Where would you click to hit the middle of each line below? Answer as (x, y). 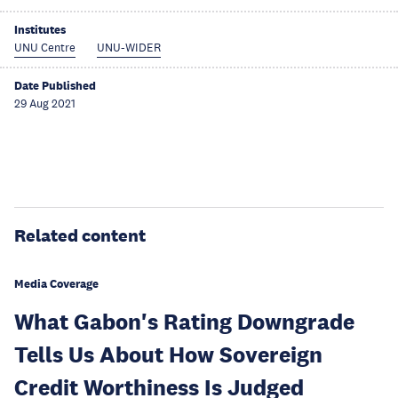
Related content (80, 235)
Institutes (40, 30)
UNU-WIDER (129, 48)
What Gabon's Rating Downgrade (184, 321)
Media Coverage (56, 284)
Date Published (55, 86)
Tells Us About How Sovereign (168, 354)
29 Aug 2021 (45, 104)
